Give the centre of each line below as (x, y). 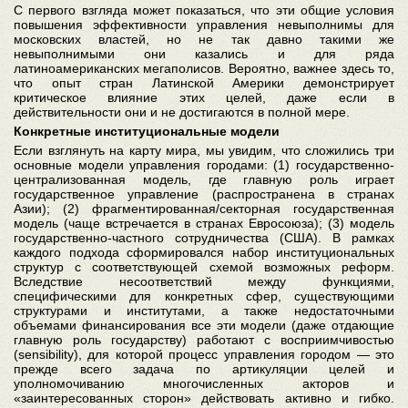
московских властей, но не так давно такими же (204, 39)
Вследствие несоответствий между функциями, (204, 281)
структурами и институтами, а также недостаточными (204, 311)
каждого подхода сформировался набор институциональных (204, 252)
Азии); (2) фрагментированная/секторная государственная (204, 209)
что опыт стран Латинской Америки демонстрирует (204, 83)
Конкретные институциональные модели (147, 131)
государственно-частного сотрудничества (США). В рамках (204, 238)
